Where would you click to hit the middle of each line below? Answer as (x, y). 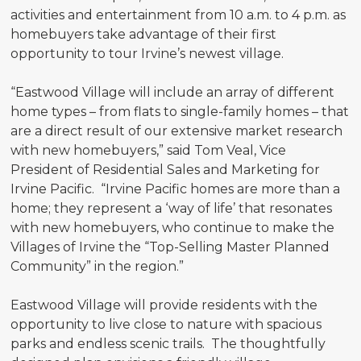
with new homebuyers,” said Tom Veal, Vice (149, 150)
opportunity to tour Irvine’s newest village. (147, 54)
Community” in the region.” (98, 266)
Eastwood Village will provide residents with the (164, 305)
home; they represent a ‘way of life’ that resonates (172, 208)
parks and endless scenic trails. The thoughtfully (168, 344)
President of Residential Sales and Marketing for (166, 170)
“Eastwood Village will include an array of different (173, 92)
